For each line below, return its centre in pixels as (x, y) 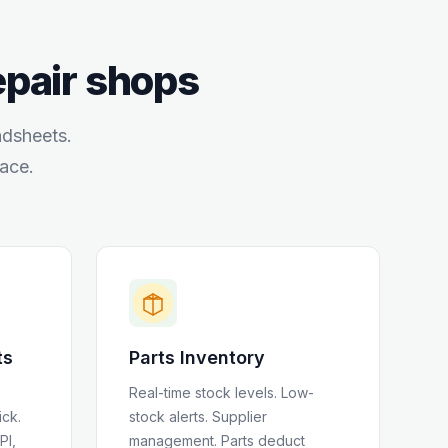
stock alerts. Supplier (198, 416)
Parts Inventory (197, 357)
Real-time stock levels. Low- (221, 392)
